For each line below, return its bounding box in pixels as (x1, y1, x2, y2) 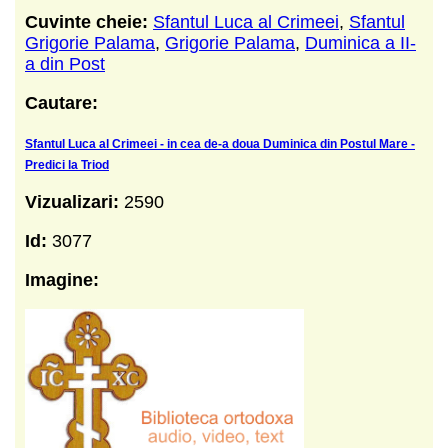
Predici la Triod (25, 157, 109, 172)
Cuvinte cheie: (25, 11, 153, 32)
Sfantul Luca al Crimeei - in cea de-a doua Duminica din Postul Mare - (25, 136, 415, 151)
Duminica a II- (305, 32, 416, 53)
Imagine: (25, 269, 99, 290)
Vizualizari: (25, 191, 124, 212)
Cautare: (25, 92, 98, 113)
